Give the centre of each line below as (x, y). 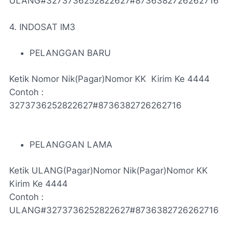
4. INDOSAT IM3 (42, 27)
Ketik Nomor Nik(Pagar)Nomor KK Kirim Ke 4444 (109, 79)
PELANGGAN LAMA (71, 145)
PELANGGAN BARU (70, 53)
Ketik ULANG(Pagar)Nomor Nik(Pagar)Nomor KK (108, 170)
